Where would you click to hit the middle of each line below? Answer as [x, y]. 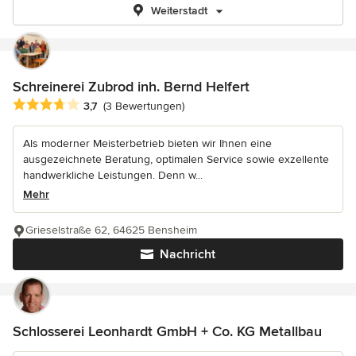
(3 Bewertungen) [144, 106]
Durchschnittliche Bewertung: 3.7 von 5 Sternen [145, 105]
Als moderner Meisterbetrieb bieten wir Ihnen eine [147, 144]
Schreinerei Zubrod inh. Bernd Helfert [131, 87]
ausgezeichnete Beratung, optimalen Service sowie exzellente [176, 160]
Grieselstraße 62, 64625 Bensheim [111, 230]
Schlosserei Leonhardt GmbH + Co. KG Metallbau [167, 332]
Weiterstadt [179, 11]
